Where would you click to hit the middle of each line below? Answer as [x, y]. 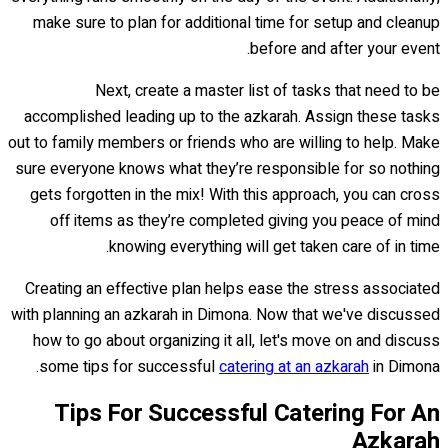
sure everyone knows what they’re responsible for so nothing [227, 169]
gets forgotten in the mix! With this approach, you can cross [235, 195]
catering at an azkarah [294, 367]
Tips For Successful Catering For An [247, 414]
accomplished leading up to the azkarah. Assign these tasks [232, 117]
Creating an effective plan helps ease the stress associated [232, 289]
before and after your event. [345, 49]
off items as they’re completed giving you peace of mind [245, 221]
